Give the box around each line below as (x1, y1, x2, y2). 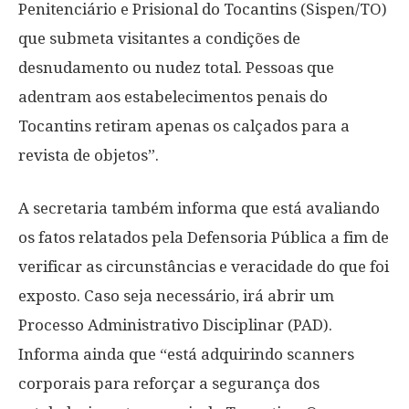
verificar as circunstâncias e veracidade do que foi (18, 257, 389, 276)
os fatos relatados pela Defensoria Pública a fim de (18, 228, 389, 246)
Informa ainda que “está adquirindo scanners (18, 345, 354, 363)
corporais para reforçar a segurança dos (18, 374, 320, 393)
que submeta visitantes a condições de (18, 29, 300, 47)
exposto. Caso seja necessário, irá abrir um (18, 287, 334, 305)
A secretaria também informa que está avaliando (18, 199, 380, 217)
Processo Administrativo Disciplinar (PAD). (18, 316, 332, 334)
